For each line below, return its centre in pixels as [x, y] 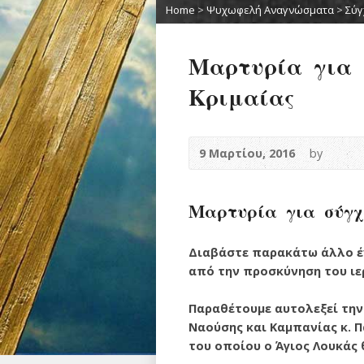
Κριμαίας [241, 97]
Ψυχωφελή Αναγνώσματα [270, 10]
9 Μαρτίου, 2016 [247, 153]
